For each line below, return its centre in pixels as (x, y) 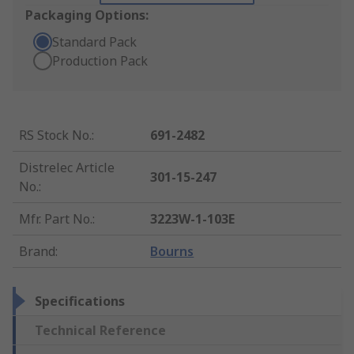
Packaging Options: (87, 15)
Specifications (80, 301)
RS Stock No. (55, 136)
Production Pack (100, 61)
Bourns (172, 252)
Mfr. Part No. (56, 219)
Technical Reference (100, 331)
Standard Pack (94, 42)
